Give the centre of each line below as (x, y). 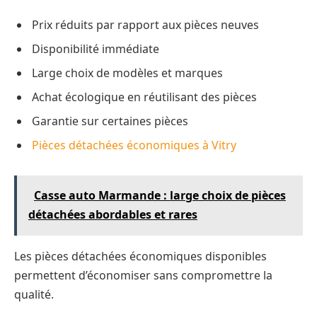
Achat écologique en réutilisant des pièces (144, 97)
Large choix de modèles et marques (127, 73)
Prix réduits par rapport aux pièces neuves (145, 24)
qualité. (34, 295)
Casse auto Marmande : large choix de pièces (160, 196)
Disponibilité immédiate (96, 48)
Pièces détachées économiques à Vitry (134, 145)
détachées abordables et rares (113, 215)
